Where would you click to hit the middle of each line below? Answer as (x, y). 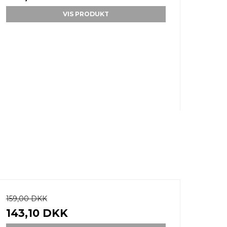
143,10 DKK (37, 213)
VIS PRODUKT (86, 14)
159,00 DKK (26, 199)
